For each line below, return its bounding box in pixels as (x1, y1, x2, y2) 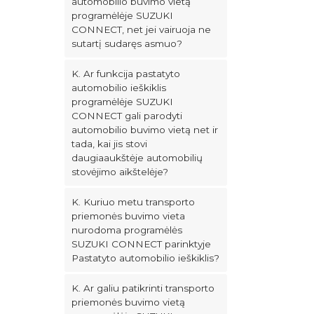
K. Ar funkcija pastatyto (71, 68, 180, 79)
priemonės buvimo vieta (71, 210, 185, 221)
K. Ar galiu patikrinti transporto (71, 282, 214, 294)
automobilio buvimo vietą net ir (71, 124, 218, 135)
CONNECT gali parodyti (71, 110, 182, 121)
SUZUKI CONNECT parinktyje (71, 238, 211, 250)
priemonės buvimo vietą (71, 296, 185, 308)
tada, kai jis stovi (71, 138, 147, 149)
